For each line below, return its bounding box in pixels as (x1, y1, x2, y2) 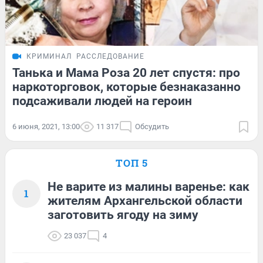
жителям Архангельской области (48, 193, 242, 208)
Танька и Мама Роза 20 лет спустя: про (12, 65, 240, 80)
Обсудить (135, 122, 169, 131)
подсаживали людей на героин (12, 93, 192, 108)
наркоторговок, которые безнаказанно (12, 79, 241, 94)
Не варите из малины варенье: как (48, 179, 249, 194)
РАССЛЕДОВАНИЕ (76, 52, 144, 60)
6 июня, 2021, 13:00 (12, 122, 80, 131)
